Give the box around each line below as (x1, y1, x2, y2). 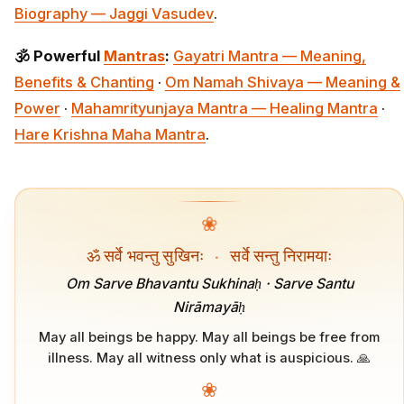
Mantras (104, 47, 165, 66)
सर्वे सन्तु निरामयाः (226, 243, 333, 265)
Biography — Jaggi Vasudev (14, 5, 214, 23)
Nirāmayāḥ (173, 298, 245, 317)
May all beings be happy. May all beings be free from (39, 328, 380, 345)
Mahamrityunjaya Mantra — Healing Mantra (71, 99, 378, 118)
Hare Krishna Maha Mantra (14, 125, 206, 144)
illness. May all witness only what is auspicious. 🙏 (48, 349, 371, 366)
